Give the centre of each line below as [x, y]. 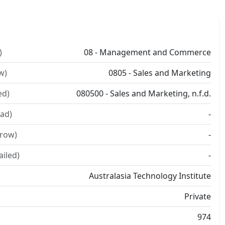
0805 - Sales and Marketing [160, 73]
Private [198, 196]
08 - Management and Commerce [147, 52]
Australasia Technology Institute [150, 176]
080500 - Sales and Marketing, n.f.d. [144, 93]
